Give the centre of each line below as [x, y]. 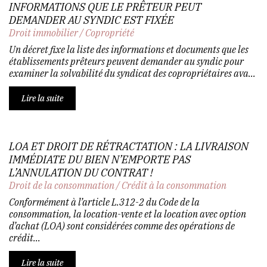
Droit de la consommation [62, 185]
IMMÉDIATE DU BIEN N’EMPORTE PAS [100, 159]
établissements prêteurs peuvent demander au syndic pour [126, 61]
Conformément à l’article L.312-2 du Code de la [104, 202]
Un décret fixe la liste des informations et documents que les [129, 49]
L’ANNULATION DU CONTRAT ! [81, 172]
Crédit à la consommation [174, 185]
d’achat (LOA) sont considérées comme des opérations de [122, 226]
